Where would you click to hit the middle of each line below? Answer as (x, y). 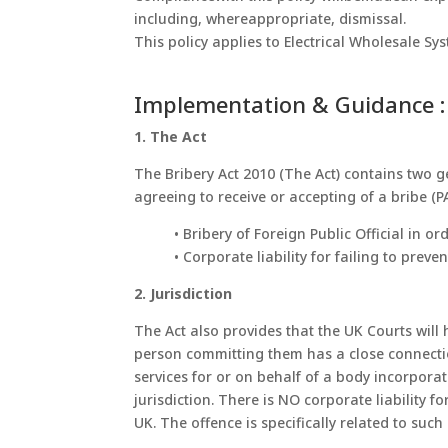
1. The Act (171, 137)
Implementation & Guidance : (290, 104)
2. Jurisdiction (183, 294)
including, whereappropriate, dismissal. (270, 19)
